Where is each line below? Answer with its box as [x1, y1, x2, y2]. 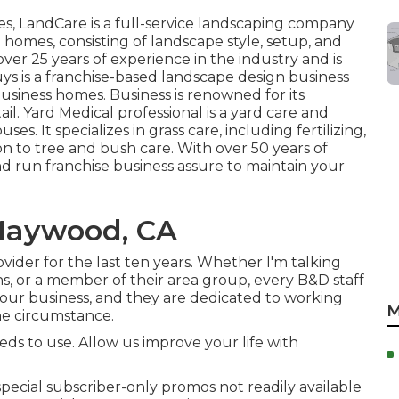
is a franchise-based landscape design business [18, 69, 349, 85]
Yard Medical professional [23, 104, 203, 121]
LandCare [19, 15, 87, 32]
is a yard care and [203, 104, 329, 121]
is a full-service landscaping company [87, 15, 354, 32]
